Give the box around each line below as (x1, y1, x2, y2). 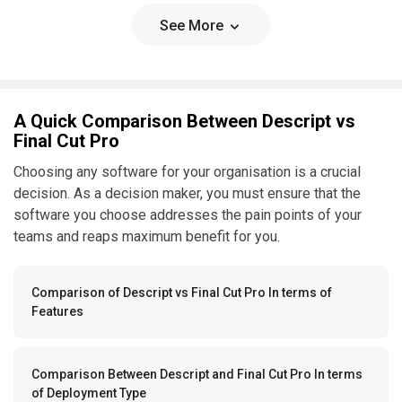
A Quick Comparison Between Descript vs (13, 110, 355, 133)
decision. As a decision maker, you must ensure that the (13, 185, 361, 203)
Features (31, 304, 83, 319)
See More (160, 17, 227, 35)
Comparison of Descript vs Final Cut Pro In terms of (31, 285, 332, 301)
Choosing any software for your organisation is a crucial (13, 163, 361, 181)
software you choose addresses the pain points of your (13, 206, 362, 224)
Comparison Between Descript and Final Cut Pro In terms (31, 367, 363, 382)
